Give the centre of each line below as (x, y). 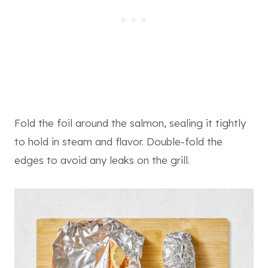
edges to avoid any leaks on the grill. (102, 160)
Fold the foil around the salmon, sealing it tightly (130, 123)
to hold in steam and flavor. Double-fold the (118, 142)
